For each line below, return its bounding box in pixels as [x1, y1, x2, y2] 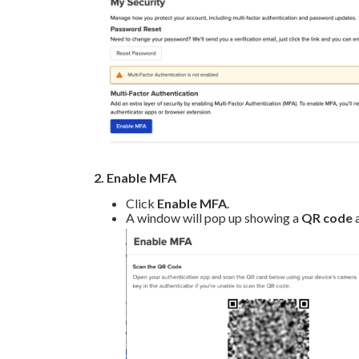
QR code [301, 209, 353, 225]
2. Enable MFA [94, 169, 176, 185]
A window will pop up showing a [126, 209, 301, 225]
